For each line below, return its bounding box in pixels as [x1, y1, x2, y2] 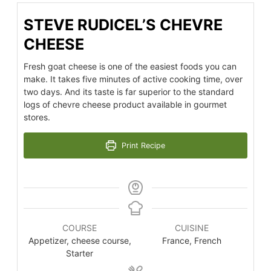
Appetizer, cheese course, [28, 235, 131, 246]
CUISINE [174, 222, 209, 233]
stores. [24, 111, 50, 122]
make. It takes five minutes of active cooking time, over [24, 73, 243, 84]
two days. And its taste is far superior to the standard [24, 86, 234, 97]
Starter [66, 247, 93, 258]
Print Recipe [119, 140, 165, 150]
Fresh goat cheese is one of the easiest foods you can [24, 60, 237, 71]
